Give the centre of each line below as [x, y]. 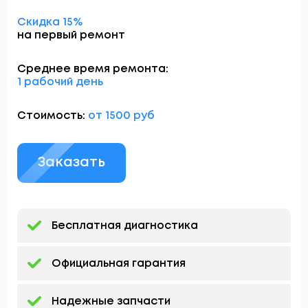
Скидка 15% [50, 23]
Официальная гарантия [119, 263]
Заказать [71, 163]
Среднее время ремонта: [93, 69]
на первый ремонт [71, 36]
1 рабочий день [60, 82]
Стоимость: [53, 116]
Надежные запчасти [111, 301]
